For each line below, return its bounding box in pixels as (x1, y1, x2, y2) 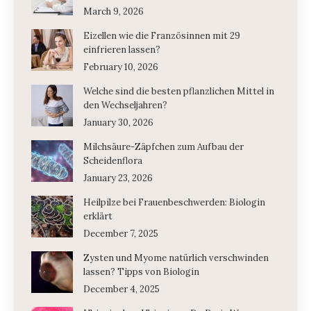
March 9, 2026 (83, 6, 144, 17)
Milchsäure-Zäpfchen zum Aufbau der (83, 141, 244, 153)
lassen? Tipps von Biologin (83, 266, 199, 278)
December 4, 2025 (83, 283, 160, 295)
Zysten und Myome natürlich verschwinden (83, 252, 269, 264)
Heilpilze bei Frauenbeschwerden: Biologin (83, 196, 265, 208)
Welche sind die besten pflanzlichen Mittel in (83, 85, 274, 97)
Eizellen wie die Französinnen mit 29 (83, 30, 240, 42)
